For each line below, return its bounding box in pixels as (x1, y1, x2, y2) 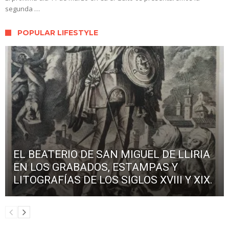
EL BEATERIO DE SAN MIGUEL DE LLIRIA (13, 148, 210, 161)
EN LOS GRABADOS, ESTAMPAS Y (13, 161, 178, 174)
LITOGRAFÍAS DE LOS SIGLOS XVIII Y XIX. (13, 174, 213, 187)
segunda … (5, 4, 40, 14)
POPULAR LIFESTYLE (17, 28, 98, 38)
